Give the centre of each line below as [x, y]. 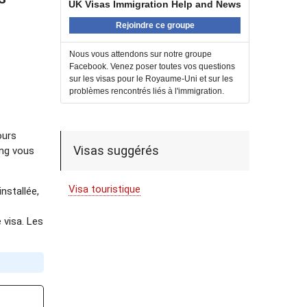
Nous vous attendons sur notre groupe [140, 54]
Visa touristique [105, 189]
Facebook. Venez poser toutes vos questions [152, 66]
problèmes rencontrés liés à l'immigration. [147, 91]
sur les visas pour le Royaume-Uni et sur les [151, 79]
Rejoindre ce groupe [155, 25]
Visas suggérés [116, 150]
